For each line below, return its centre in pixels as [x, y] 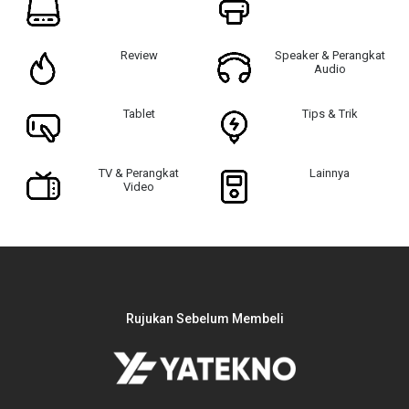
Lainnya [330, 173]
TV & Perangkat [139, 173]
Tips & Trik [330, 114]
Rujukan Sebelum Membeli [204, 318]
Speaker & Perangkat [330, 55]
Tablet [139, 114]
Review [139, 55]
